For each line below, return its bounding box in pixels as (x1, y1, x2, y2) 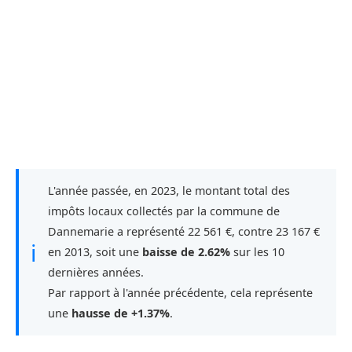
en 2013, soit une (48, 244, 142, 260)
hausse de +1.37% (71, 306, 170, 321)
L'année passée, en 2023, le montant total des (48, 183, 290, 199)
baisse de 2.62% (142, 244, 230, 260)
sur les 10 (230, 244, 284, 260)
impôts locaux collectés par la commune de (48, 203, 280, 219)
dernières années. (48, 265, 144, 280)
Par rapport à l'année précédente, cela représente (48, 285, 313, 301)
